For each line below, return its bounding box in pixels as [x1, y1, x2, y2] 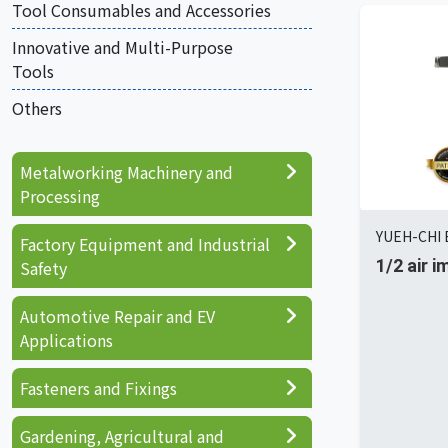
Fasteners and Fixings [20, 376, 177, 400]
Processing [20, 184, 100, 208]
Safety [20, 256, 67, 280]
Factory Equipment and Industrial [20, 232, 270, 256]
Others [12, 96, 62, 120]
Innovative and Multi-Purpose [12, 35, 233, 59]
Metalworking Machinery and [20, 160, 233, 184]
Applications [20, 328, 113, 352]
